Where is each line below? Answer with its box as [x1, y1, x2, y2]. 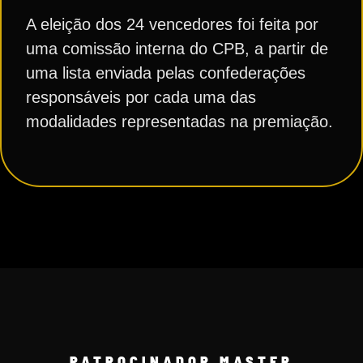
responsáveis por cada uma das [26, 88, 256, 106]
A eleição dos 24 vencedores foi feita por [26, 15, 318, 33]
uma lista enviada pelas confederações [26, 63, 305, 82]
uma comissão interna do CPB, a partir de [26, 39, 328, 58]
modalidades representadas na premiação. [26, 112, 333, 130]
